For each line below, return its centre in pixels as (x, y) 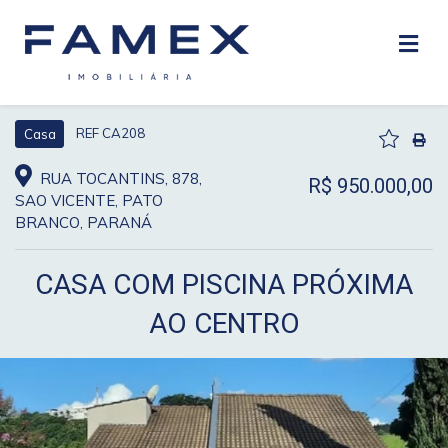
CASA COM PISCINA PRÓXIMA (224, 284)
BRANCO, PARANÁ (83, 222)
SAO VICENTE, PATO (89, 200)
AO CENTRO (224, 323)
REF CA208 (110, 133)
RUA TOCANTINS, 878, (118, 178)
